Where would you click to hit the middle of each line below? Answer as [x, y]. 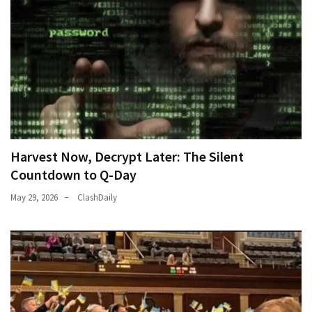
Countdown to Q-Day [73, 174]
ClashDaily [97, 197]
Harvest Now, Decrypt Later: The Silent [127, 156]
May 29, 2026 [34, 197]
